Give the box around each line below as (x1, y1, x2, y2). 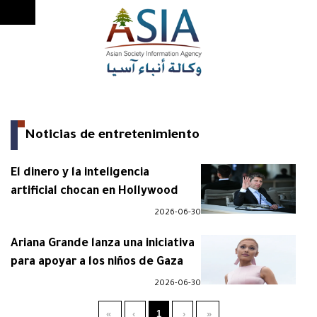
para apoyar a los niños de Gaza (11, 256, 183, 269)
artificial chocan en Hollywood (11, 185, 178, 198)
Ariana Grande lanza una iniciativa (11, 238, 195, 250)
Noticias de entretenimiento (25, 129, 200, 143)
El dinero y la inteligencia (11, 167, 149, 180)
